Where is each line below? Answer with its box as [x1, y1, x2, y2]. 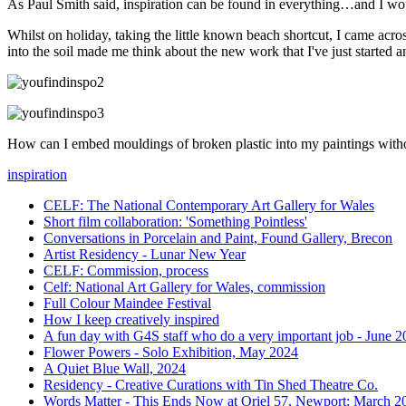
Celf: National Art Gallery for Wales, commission [43, 278, 325, 295]
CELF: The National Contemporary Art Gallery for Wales [43, 197, 374, 213]
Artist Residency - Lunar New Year [43, 246, 246, 262]
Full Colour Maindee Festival [43, 295, 211, 311]
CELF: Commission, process [43, 262, 208, 278]
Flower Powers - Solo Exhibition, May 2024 [43, 343, 298, 360]
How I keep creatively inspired [43, 311, 219, 327]
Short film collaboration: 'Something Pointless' [43, 213, 307, 229]
